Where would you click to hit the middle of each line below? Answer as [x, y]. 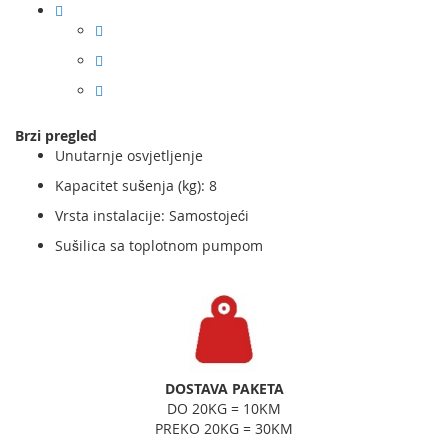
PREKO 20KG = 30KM [224, 429]
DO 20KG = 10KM [224, 409]
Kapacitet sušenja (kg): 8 [136, 185]
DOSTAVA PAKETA [224, 389]
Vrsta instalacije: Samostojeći [152, 215]
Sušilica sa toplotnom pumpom [159, 245]
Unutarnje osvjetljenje [129, 155]
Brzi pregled [56, 135]
